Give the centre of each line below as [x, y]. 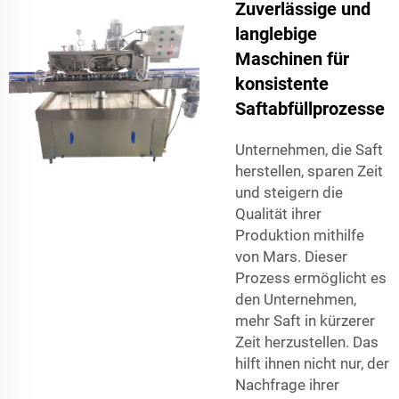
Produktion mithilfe [300, 236]
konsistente [282, 84]
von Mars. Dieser [291, 257]
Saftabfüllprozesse [310, 109]
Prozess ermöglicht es [311, 278]
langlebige [276, 34]
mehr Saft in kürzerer [305, 321]
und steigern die [289, 193]
